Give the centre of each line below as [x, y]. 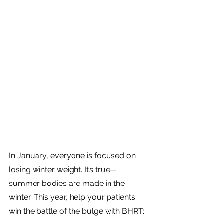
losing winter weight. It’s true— [63, 169]
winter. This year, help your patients [73, 197]
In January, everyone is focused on [73, 156]
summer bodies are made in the [68, 183]
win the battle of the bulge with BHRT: [77, 211]
